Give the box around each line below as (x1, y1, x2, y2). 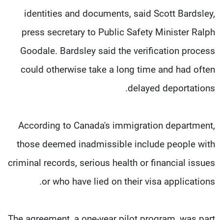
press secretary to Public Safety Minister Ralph (22, 26, 215, 38)
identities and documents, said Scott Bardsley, (24, 7, 215, 19)
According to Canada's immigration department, (18, 119, 215, 131)
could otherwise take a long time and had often (21, 63, 215, 75)
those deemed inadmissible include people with (17, 138, 215, 150)
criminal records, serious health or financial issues (8, 157, 215, 168)
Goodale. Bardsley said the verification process (20, 45, 215, 56)
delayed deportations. (128, 82, 215, 94)
